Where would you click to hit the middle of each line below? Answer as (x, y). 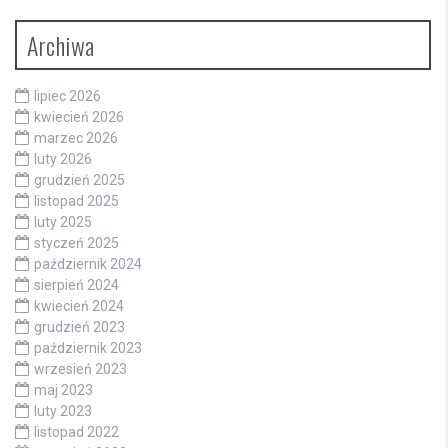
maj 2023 (63, 390)
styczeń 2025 (76, 243)
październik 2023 (88, 348)
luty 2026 (63, 159)
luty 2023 (63, 411)
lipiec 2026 (67, 96)
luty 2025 (63, 222)
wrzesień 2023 (80, 369)
